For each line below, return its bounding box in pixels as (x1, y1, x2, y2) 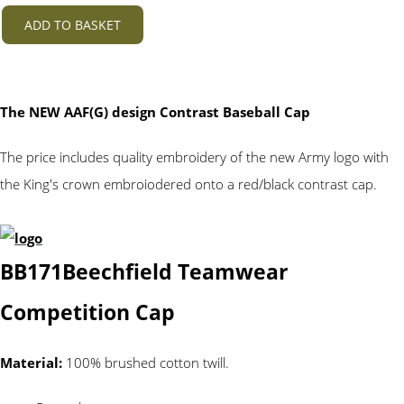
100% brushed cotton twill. (66, 353, 229, 372)
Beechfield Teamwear (62, 257, 288, 286)
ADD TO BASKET (24, 16, 121, 33)
